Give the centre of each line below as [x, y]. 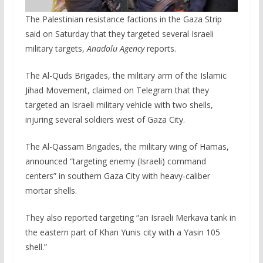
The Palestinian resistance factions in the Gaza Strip [123, 19]
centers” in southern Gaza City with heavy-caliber [117, 176]
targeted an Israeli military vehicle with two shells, [119, 105]
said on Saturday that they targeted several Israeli [119, 34]
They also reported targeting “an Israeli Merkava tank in [130, 218]
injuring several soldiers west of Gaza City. [105, 120]
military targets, [56, 49]
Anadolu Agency [115, 49]
